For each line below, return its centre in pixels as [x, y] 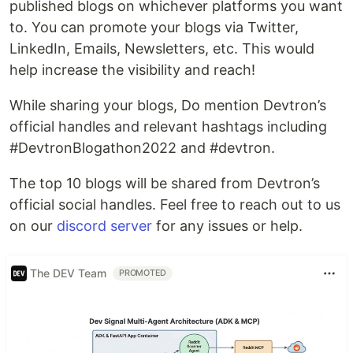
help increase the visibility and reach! [132, 69]
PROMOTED [143, 273]
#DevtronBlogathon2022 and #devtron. [142, 147]
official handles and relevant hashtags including [168, 126]
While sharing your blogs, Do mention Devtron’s [168, 105]
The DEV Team [68, 273]
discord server [104, 225]
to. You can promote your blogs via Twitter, [154, 27]
